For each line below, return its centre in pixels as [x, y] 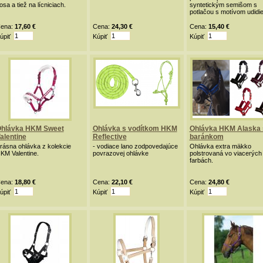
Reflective [109, 137]
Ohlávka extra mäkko [220, 146]
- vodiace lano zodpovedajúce [135, 146]
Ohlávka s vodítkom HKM [135, 129]
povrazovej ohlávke [120, 153]
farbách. [201, 160]
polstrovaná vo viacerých [225, 153]
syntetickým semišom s [223, 5]
